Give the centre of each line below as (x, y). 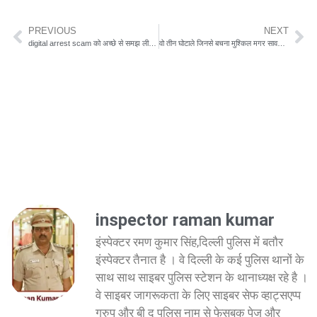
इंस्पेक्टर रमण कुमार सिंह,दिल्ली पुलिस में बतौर (189, 242)
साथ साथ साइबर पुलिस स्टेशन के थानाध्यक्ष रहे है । (202, 278)
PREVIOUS (52, 31)
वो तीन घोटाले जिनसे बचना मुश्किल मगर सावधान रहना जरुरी (281, 44)
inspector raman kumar (185, 220)
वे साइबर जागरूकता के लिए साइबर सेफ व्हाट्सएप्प (198, 295)
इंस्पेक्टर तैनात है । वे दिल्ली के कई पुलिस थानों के (200, 260)
